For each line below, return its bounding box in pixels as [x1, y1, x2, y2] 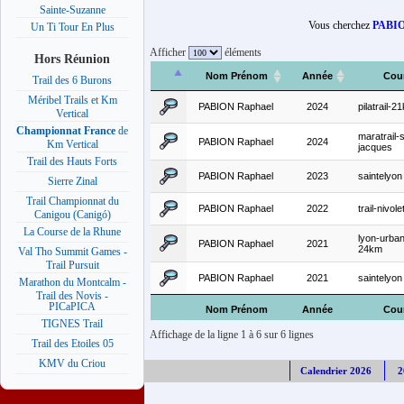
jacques [358, 142, 392, 153]
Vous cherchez [308, 19, 372, 32]
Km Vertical [46, 138, 98, 150]
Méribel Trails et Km [27, 94, 117, 107]
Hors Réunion [34, 50, 110, 66]
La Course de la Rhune [23, 225, 121, 239]
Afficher [144, 46, 188, 60]
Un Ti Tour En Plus [30, 21, 115, 34]
